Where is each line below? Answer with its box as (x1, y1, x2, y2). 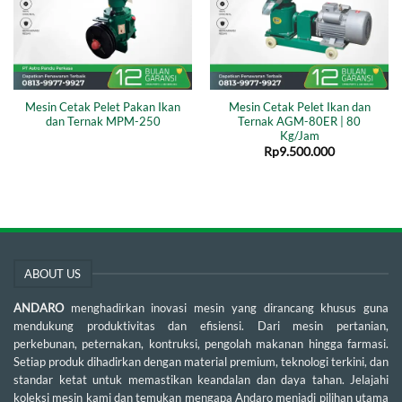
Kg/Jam (279, 128, 319, 143)
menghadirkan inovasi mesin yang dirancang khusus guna (70, 301, 389, 316)
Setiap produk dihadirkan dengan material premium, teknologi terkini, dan (13, 354, 389, 370)
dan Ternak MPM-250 (45, 114, 161, 128)
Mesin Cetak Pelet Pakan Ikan (25, 100, 180, 114)
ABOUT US (24, 267, 82, 282)
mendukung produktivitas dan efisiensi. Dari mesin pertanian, (13, 319, 389, 334)
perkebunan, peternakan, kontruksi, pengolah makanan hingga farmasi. (13, 336, 389, 352)
